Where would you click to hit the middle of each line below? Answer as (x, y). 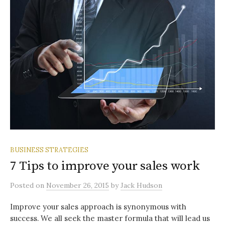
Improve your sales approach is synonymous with (98, 206)
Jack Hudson (141, 185)
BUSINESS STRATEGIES (49, 149)
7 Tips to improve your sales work (105, 166)
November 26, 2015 (78, 185)
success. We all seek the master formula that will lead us (110, 218)
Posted (23, 185)
